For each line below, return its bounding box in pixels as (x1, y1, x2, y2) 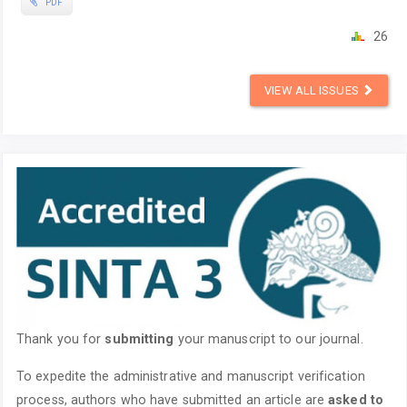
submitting (104, 332, 174, 347)
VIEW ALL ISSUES (264, 84, 362, 98)
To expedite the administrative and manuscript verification (16, 368, 365, 383)
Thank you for (16, 332, 105, 347)
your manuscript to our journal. (174, 332, 363, 347)
